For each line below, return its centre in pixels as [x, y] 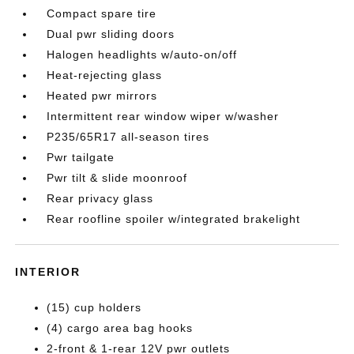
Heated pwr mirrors [102, 96]
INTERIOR [48, 272]
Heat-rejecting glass [105, 75]
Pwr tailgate [81, 157]
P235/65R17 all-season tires [128, 137]
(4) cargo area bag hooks [120, 328]
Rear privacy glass [100, 198]
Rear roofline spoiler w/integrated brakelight [174, 219]
